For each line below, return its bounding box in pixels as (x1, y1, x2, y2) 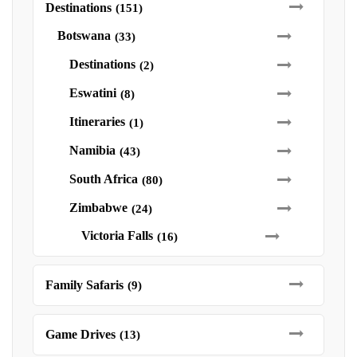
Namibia (69, 143, 116, 157)
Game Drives (45, 328, 116, 341)
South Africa (69, 172, 138, 186)
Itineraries (69, 115, 125, 128)
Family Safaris (45, 278, 124, 292)
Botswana (57, 29, 111, 42)
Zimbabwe (69, 201, 127, 214)
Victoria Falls (81, 229, 153, 242)
